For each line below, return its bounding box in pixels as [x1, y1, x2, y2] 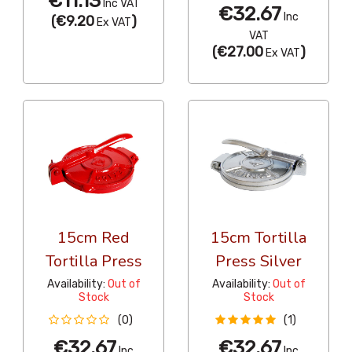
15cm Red [57, 227, 130, 249]
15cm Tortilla [211, 227, 306, 249]
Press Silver [215, 251, 302, 273]
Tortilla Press [45, 251, 142, 273]
